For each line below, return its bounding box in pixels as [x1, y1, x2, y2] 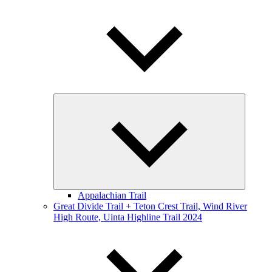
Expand [240, 95, 267, 104]
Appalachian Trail [78, 190, 146, 200]
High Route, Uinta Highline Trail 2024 [53, 212, 202, 222]
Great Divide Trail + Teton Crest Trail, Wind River [53, 201, 247, 211]
